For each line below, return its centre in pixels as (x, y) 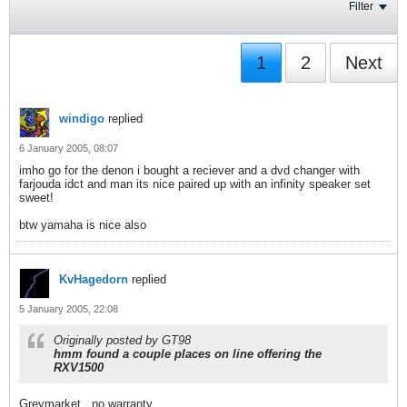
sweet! (36, 198)
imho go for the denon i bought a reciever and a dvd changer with (189, 170)
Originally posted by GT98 (122, 340)
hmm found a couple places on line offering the (188, 354)
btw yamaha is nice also (84, 225)
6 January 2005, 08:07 (69, 148)
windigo (82, 119)
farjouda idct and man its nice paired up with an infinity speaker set (195, 184)
